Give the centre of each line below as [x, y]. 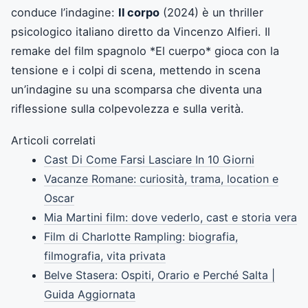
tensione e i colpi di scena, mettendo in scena [136, 70]
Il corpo [139, 12]
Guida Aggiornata [90, 294]
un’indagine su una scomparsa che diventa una [136, 89]
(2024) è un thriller [211, 12]
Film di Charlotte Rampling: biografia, [141, 236]
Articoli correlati [53, 140]
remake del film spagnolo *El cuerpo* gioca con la [145, 51]
